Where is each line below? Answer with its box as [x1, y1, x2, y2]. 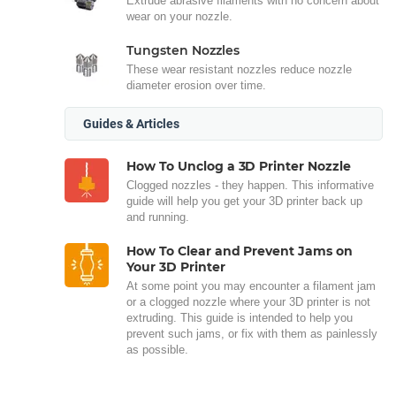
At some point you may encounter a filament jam [126, 279, 376, 293]
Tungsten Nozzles [126, 42, 240, 58]
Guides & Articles [83, 117, 179, 131]
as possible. [126, 343, 188, 356]
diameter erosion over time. [126, 79, 266, 92]
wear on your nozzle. [126, 10, 232, 23]
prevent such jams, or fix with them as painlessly [126, 327, 377, 340]
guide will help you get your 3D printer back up [126, 194, 362, 208]
